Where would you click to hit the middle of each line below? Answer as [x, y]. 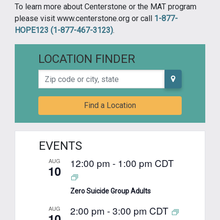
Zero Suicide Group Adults [110, 191]
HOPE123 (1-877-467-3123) [64, 30]
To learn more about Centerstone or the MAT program [106, 7]
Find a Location [110, 105]
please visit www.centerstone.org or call [84, 18]
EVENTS [60, 146]
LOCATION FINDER [87, 59]
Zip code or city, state [75, 75]
